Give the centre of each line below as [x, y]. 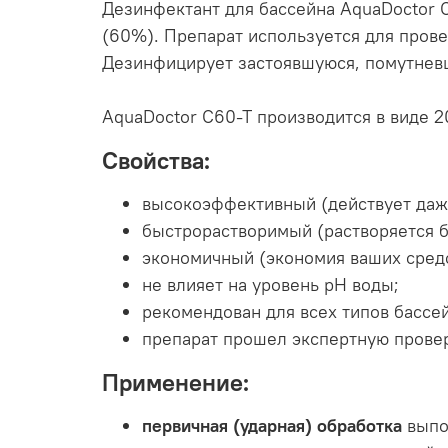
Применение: [175, 381]
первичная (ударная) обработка [272, 425]
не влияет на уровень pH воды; [270, 284]
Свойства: [156, 159]
